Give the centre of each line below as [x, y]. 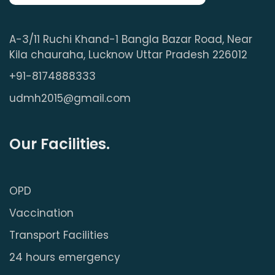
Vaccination [41, 213]
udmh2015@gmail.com [70, 98]
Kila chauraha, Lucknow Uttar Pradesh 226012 [128, 54]
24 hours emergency [65, 257]
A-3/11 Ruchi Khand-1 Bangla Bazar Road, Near [131, 39]
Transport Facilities [59, 235]
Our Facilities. [60, 144]
